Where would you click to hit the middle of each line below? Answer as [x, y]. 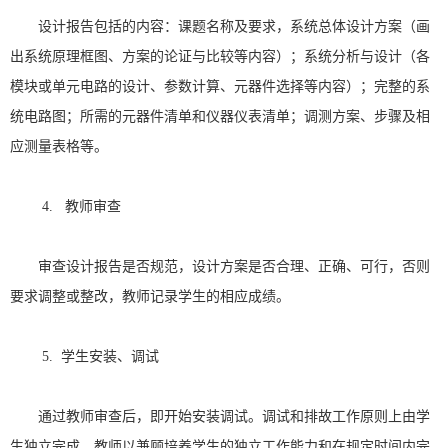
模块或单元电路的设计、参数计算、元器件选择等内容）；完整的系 [220, 87]
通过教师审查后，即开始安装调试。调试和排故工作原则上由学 [234, 417]
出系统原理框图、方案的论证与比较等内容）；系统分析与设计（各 [220, 57]
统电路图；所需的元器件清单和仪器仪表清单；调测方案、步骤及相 [220, 117]
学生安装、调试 [110, 357]
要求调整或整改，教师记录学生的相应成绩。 [150, 297]
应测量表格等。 [59, 147]
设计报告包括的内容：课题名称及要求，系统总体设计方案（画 [234, 27]
